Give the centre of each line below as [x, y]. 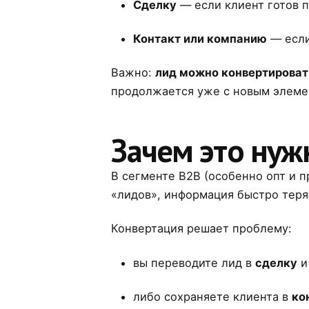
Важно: [133, 73]
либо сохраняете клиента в [213, 296]
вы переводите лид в [195, 262]
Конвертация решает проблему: [202, 229]
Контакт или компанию [200, 39]
